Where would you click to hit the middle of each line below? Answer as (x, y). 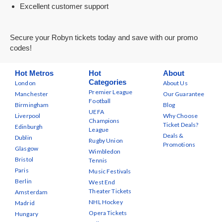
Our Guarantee (184, 94)
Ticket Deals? (181, 125)
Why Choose (180, 116)
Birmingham (32, 105)
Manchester (32, 94)
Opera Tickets (108, 213)
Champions (104, 121)
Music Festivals (110, 171)
